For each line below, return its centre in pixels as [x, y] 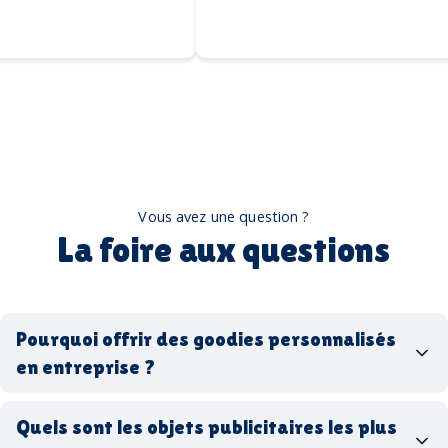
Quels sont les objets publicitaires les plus [206, 426]
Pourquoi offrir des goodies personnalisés [206, 338]
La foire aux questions [224, 249]
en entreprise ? [85, 366]
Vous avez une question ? [224, 216]
